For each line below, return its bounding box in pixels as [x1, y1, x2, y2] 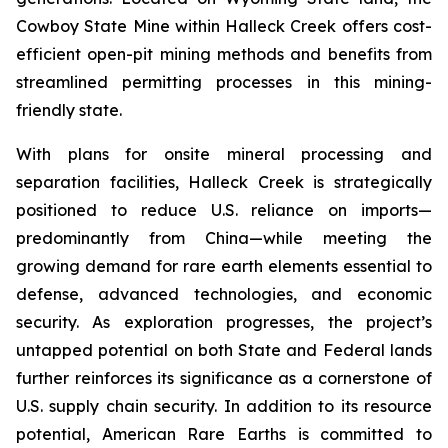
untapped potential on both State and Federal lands [16, 340, 432, 361]
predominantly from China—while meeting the [16, 228, 432, 249]
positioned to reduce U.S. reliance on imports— [16, 200, 432, 221]
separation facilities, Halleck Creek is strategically [16, 172, 432, 193]
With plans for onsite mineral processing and [16, 144, 432, 165]
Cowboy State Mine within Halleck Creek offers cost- [16, 16, 432, 37]
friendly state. [16, 100, 130, 121]
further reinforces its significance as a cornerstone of [16, 368, 432, 389]
